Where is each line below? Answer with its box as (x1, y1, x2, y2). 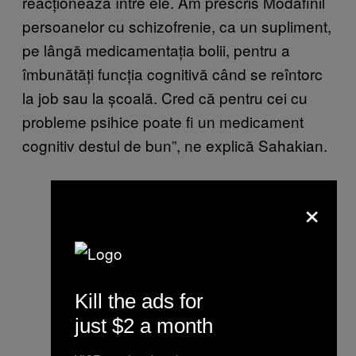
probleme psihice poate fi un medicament (22, 110, 304, 133)
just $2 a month (75, 313, 213, 338)
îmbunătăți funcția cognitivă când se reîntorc (22, 63, 323, 85)
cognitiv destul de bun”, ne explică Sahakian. (22, 134, 327, 157)
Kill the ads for (75, 288, 203, 313)
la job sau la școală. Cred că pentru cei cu (22, 87, 308, 109)
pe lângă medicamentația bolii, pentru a (22, 39, 290, 61)
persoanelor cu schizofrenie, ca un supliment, (22, 15, 331, 37)
